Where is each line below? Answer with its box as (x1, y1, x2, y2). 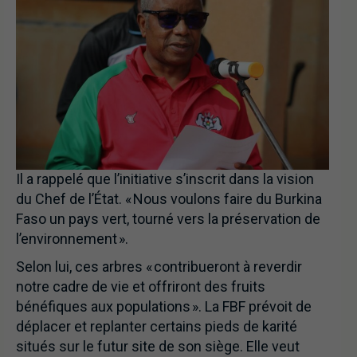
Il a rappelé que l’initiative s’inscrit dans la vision (16, 171, 314, 188)
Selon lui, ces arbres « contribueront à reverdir (16, 258, 302, 276)
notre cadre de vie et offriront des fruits (16, 278, 265, 296)
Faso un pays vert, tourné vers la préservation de (16, 210, 320, 228)
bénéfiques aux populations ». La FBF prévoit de (16, 298, 312, 316)
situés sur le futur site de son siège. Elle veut (16, 338, 300, 355)
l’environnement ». (16, 230, 128, 248)
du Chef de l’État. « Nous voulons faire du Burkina (16, 190, 322, 208)
